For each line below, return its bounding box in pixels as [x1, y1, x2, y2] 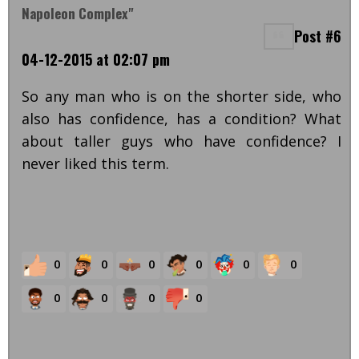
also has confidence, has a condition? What [22, 109, 341, 129]
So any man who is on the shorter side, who [22, 87, 341, 107]
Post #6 [294, 26, 341, 47]
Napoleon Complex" [22, 3, 134, 24]
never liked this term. [22, 154, 169, 174]
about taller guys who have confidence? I [22, 131, 341, 151]
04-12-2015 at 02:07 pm [22, 49, 170, 71]
